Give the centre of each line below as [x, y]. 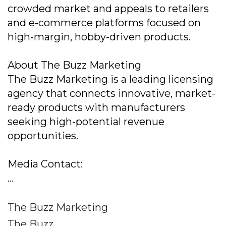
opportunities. [43, 136]
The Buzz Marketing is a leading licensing [110, 79]
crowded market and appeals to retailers [108, 9]
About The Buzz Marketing [74, 65]
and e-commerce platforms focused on [104, 23]
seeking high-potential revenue [86, 122]
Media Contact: [45, 164]
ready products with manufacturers [96, 107]
